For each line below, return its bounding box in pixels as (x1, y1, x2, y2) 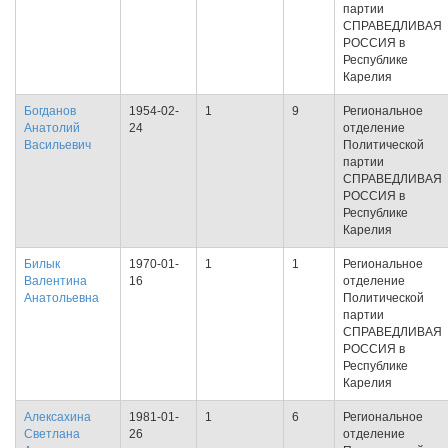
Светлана (24, 427, 80, 441)
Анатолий (24, 121, 80, 135)
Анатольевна (24, 291, 99, 305)
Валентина (24, 274, 87, 288)
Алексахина (24, 410, 91, 424)
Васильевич (24, 138, 91, 152)
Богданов (24, 104, 76, 118)
